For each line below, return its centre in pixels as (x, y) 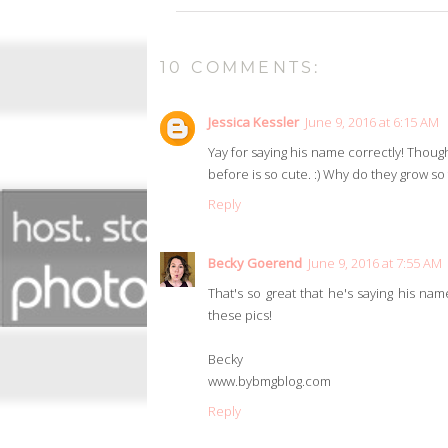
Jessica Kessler (253, 122)
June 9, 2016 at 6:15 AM (372, 122)
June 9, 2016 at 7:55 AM (375, 263)
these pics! (240, 315)
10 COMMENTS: (240, 68)
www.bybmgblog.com (269, 381)
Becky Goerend (255, 263)
